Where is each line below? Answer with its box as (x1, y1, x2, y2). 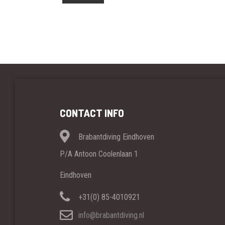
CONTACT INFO (59, 106, 124, 120)
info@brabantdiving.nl (78, 210, 144, 220)
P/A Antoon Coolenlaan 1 (59, 149, 138, 159)
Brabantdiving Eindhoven (76, 132, 154, 142)
